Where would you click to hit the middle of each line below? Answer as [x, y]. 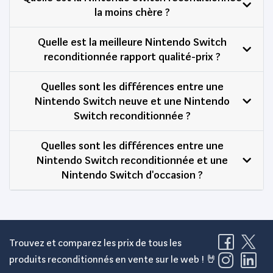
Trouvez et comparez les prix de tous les [95, 243]
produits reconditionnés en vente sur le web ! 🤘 [113, 259]
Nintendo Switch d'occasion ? [132, 174]
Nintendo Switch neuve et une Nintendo [132, 101]
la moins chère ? [132, 12]
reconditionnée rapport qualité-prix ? [132, 56]
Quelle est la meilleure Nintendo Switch [132, 41]
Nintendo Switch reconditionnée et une [132, 160]
